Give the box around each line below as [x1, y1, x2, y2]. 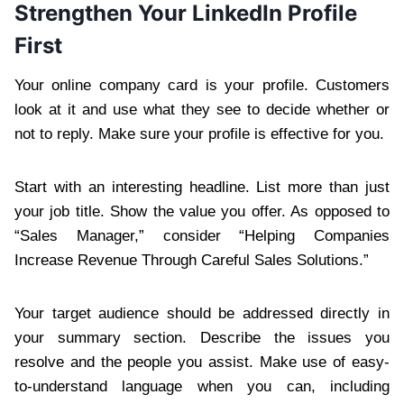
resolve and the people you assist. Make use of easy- [14, 353, 390, 372]
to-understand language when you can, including [14, 378, 390, 396]
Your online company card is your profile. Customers [14, 77, 390, 95]
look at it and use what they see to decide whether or [14, 101, 390, 119]
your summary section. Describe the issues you [14, 329, 390, 347]
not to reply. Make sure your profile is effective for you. [14, 125, 384, 143]
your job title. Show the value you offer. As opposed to [14, 203, 390, 221]
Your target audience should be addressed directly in [14, 305, 390, 323]
